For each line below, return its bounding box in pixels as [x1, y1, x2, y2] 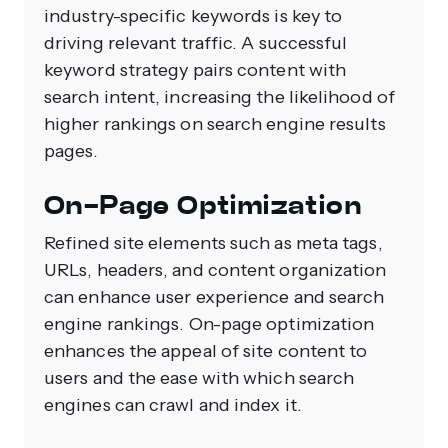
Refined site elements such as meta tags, [44, 231, 383, 254]
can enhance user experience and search [44, 285, 385, 308]
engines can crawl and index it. [44, 393, 302, 416]
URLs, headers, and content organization [44, 258, 387, 281]
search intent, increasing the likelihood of [44, 85, 395, 108]
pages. [44, 139, 99, 162]
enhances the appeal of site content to [44, 339, 368, 362]
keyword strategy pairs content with [44, 58, 347, 81]
